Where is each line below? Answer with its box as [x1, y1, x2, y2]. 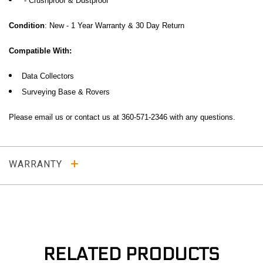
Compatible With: [9, 46, 72, 55]
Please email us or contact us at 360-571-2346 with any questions [9, 112, 233, 122]
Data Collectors [22, 71, 74, 80]
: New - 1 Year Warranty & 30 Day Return [45, 21, 184, 30]
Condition [9, 21, 45, 30]
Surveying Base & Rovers [22, 87, 110, 96]
